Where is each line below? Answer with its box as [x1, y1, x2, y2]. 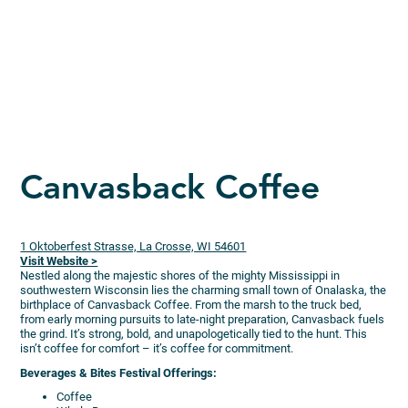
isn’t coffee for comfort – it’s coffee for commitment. [20, 341, 294, 355]
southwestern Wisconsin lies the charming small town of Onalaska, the [20, 282, 387, 297]
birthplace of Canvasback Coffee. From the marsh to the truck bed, [20, 297, 362, 311]
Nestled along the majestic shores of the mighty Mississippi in [20, 268, 341, 282]
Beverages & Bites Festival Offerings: [20, 365, 218, 380]
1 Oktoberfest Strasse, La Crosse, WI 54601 [20, 239, 247, 253]
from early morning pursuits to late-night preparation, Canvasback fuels [20, 311, 385, 326]
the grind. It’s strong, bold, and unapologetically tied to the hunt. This [20, 326, 368, 341]
